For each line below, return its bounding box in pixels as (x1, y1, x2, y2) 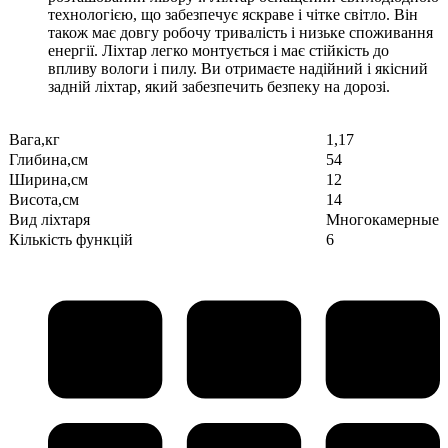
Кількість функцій (9, 231, 133, 249)
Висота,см (9, 191, 79, 209)
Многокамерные (326, 211, 439, 229)
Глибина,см (9, 151, 88, 169)
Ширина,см (9, 171, 88, 189)
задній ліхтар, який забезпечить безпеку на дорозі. (48, 78, 390, 96)
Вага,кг (9, 131, 60, 149)
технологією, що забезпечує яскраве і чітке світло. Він (48, 6, 418, 24)
